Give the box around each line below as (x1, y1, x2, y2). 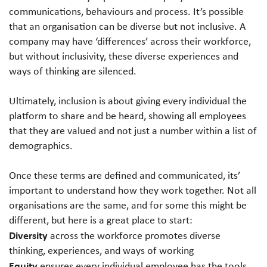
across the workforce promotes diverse (48, 228, 221, 243)
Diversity (9, 227, 48, 243)
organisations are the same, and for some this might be (9, 197, 247, 212)
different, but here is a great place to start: (9, 212, 193, 227)
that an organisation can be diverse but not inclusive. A (9, 18, 246, 33)
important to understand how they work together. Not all (9, 182, 256, 197)
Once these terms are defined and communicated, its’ (9, 167, 240, 182)
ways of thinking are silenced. (9, 63, 136, 78)
